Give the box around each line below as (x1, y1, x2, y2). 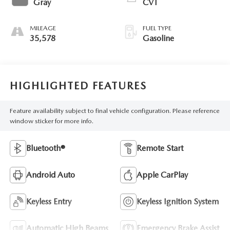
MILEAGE (29, 24, 56, 32)
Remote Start (137, 143, 183, 154)
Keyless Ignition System (137, 197, 219, 207)
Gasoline (143, 33, 174, 44)
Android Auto (26, 170, 75, 180)
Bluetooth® (26, 143, 65, 154)
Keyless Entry (26, 197, 71, 207)
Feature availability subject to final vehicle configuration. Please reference (9, 106, 220, 114)
